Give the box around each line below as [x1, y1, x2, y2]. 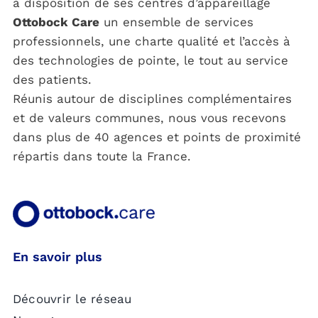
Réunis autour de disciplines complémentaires [12, 92, 292, 106]
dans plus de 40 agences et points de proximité [12, 130, 301, 145]
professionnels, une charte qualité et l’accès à [12, 34, 290, 49]
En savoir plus [12, 249, 102, 265]
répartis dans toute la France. [12, 149, 191, 164]
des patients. [12, 72, 92, 87]
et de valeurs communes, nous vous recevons [12, 111, 286, 126]
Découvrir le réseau [12, 292, 132, 307]
